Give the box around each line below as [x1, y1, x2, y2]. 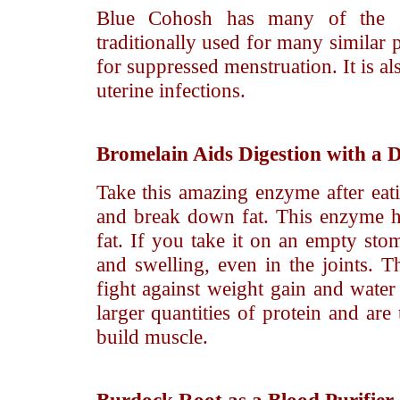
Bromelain [96, 142, 188, 165]
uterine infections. [96, 79, 246, 102]
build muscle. [96, 325, 208, 348]
